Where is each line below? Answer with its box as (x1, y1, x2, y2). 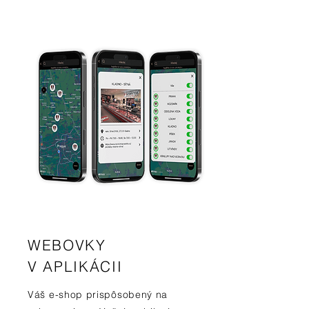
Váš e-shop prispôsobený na (28, 288, 168, 301)
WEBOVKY (28, 236, 106, 254)
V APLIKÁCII (28, 257, 123, 275)
